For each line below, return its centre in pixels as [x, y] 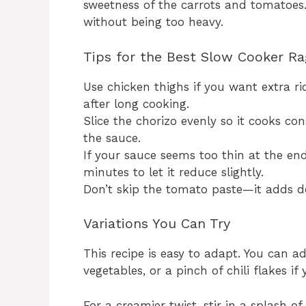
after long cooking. [136, 103]
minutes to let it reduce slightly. [173, 172]
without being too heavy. [153, 22]
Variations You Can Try [157, 224]
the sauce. [112, 138]
